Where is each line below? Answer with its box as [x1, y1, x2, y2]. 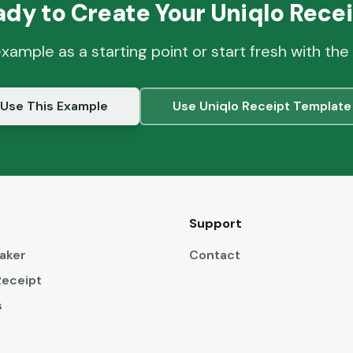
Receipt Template [239, 98, 351, 115]
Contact [189, 247, 240, 264]
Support [189, 215, 242, 232]
